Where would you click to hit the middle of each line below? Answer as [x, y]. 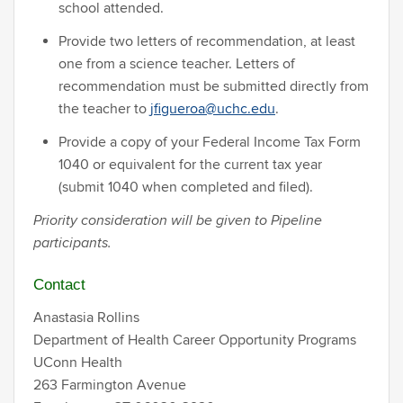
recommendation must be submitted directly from [214, 86]
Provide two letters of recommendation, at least [207, 41]
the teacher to [104, 108]
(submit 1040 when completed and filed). [186, 187]
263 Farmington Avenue [110, 385]
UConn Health [78, 362]
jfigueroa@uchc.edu [213, 108]
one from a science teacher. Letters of [177, 63]
